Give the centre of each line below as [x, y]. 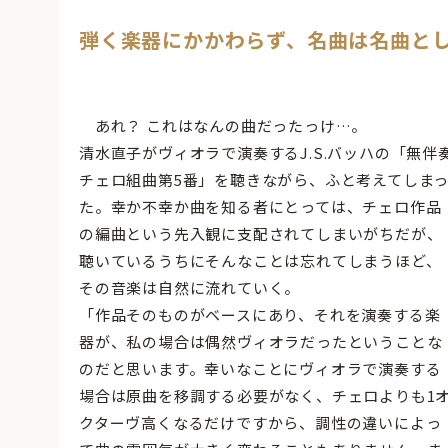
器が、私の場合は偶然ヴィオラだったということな [261, 342]
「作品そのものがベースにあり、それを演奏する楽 [260, 315]
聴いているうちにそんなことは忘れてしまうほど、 [260, 261]
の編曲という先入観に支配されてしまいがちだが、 [261, 234]
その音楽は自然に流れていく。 [190, 288]
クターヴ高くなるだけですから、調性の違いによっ [260, 423]
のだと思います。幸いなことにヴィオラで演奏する [260, 369]
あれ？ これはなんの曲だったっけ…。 [223, 126]
